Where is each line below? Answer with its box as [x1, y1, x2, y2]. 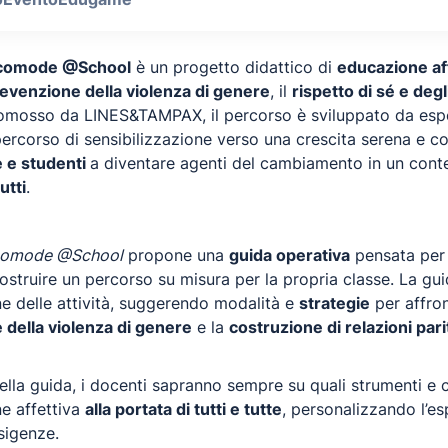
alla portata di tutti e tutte [85, 399, 282, 419]
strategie [299, 293, 370, 313]
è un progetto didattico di [131, 57, 337, 77]
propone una [123, 245, 229, 265]
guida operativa [229, 245, 350, 265]
